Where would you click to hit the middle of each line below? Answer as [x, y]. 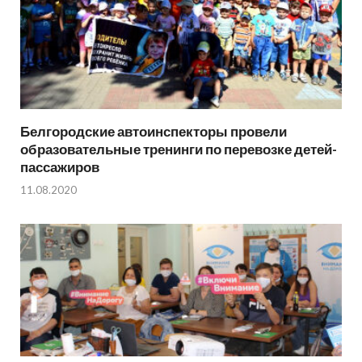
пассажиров [60, 166]
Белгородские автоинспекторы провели [154, 131]
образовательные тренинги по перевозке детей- [179, 149]
